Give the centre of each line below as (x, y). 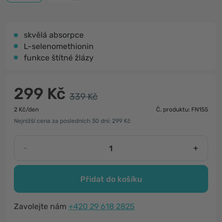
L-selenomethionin (59, 46)
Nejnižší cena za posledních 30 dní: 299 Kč (72, 121)
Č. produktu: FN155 (182, 110)
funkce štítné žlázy (59, 58)
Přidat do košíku (111, 179)
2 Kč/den (26, 110)
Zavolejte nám (41, 206)
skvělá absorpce (54, 35)
